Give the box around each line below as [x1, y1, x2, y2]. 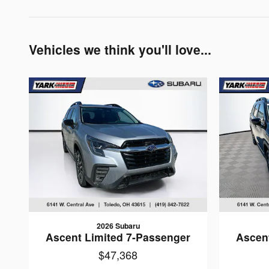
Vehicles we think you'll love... [29, 40, 211, 58]
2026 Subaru [96, 220, 140, 231]
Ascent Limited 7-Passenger [46, 229, 190, 244]
